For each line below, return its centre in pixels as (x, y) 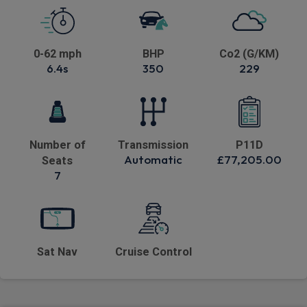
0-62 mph (57, 54)
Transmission (153, 145)
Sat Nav (58, 252)
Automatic (153, 160)
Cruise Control (153, 252)
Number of (57, 145)
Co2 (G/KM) (249, 54)
